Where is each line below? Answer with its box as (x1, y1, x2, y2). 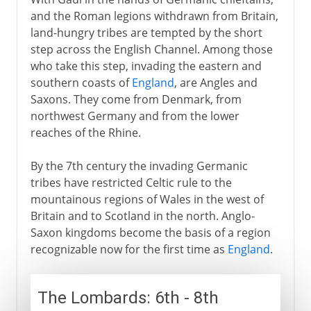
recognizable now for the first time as (30, 241, 228, 257)
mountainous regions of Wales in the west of (30, 191, 264, 207)
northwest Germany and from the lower (30, 108, 239, 124)
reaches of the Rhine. (30, 124, 141, 140)
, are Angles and (174, 74, 258, 90)
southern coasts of (30, 74, 132, 90)
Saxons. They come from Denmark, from (30, 91, 242, 107)
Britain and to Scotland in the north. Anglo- (30, 208, 255, 224)
